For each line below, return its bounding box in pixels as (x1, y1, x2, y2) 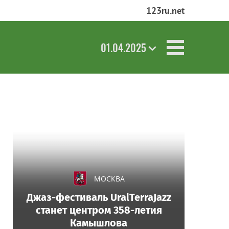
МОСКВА (94, 174, 125, 184)
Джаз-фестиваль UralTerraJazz (26, 191, 171, 203)
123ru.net (146, 5, 185, 16)
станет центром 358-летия (35, 204, 162, 216)
